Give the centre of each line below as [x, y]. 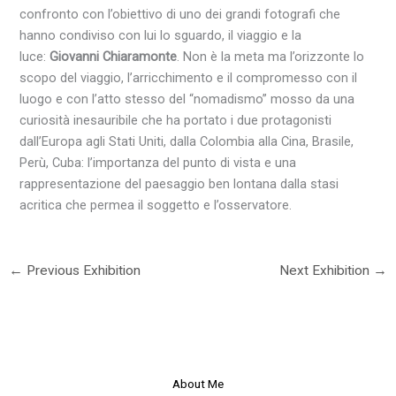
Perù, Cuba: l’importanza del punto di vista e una [158, 163]
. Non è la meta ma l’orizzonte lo [271, 57]
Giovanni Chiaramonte [114, 57]
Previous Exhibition [81, 271]
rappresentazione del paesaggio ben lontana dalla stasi [179, 184]
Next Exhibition [327, 271]
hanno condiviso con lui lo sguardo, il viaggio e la [161, 36]
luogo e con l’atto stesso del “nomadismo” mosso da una [187, 99]
